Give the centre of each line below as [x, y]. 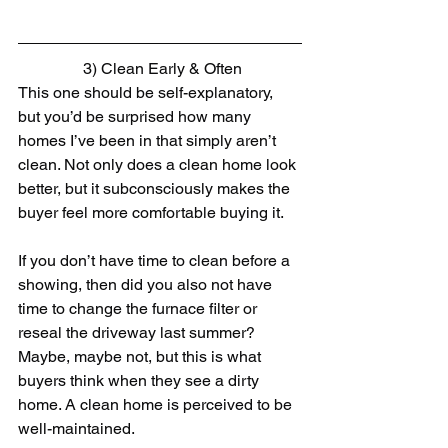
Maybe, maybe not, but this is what [141, 357]
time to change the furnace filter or [139, 309]
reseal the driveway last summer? [138, 333]
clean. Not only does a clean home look [159, 165]
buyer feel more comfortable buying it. [151, 213]
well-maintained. [76, 429]
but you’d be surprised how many [136, 117]
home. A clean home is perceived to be [157, 405]
